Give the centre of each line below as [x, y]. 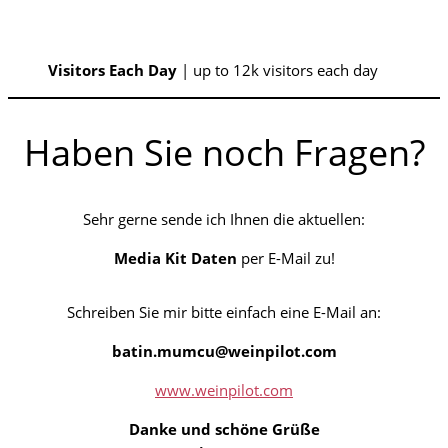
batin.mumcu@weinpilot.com [224, 351]
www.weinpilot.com [224, 390]
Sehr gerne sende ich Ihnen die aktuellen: [224, 219]
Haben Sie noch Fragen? [224, 153]
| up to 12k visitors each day [277, 70]
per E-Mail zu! [285, 258]
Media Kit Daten [175, 258]
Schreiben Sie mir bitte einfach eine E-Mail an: [224, 312]
